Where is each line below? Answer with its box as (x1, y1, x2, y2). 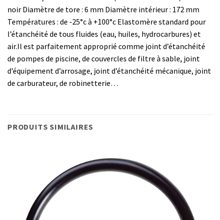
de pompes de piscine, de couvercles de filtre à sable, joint (7, 54, 200, 64)
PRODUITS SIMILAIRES (7, 122, 94, 132)
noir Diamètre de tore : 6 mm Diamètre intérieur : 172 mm (7, 4, 199, 15)
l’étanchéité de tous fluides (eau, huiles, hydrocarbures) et (7, 29, 201, 39)
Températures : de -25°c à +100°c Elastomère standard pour (7, 17, 206, 27)
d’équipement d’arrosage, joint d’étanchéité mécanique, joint (7, 66, 211, 76)
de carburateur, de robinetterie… (7, 78, 118, 88)
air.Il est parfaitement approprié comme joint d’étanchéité (7, 41, 205, 52)
